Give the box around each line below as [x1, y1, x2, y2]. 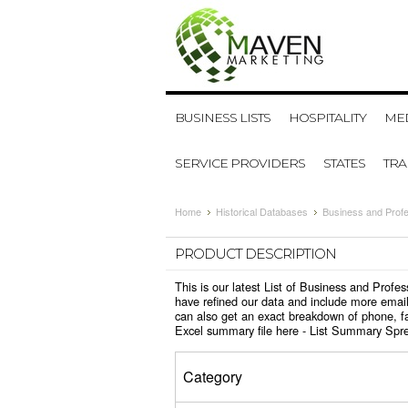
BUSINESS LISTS [175, 109, 270, 126]
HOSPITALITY [289, 109, 366, 126]
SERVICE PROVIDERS [175, 155, 305, 171]
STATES [323, 155, 365, 171]
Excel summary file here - [175, 321, 310, 339]
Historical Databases [216, 204, 308, 219]
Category [183, 366, 242, 387]
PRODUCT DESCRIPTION [175, 245, 336, 262]
